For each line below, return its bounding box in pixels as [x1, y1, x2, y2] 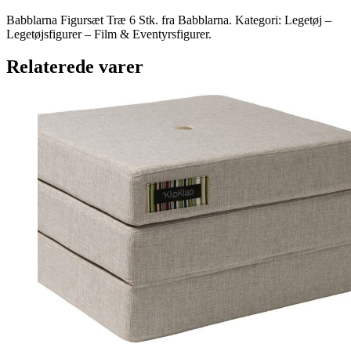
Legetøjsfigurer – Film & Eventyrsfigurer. [6, 27, 212, 41]
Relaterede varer [6, 56, 143, 78]
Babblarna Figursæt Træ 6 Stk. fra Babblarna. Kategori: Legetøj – [6, 13, 331, 27]
